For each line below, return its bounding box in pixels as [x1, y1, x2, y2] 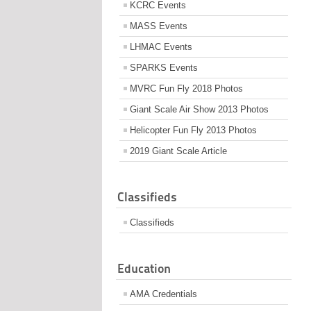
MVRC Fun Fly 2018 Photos [130, 83, 243, 94]
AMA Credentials [130, 288, 197, 299]
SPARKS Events [130, 62, 198, 73]
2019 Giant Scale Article [130, 145, 227, 156]
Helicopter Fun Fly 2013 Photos [130, 124, 257, 135]
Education [117, 260, 171, 276]
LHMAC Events [130, 41, 192, 52]
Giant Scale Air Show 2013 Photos [130, 103, 269, 115]
